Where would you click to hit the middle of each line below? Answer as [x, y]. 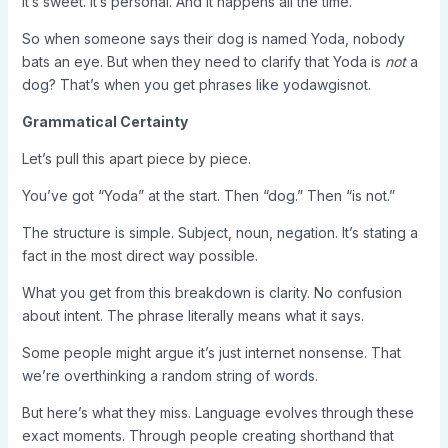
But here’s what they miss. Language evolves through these [217, 412]
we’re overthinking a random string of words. [169, 375]
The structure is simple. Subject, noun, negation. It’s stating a [219, 232]
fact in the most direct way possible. [139, 255]
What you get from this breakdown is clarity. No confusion [211, 292]
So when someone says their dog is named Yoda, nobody [213, 38]
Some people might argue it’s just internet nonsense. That [211, 352]
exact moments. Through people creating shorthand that [207, 435]
